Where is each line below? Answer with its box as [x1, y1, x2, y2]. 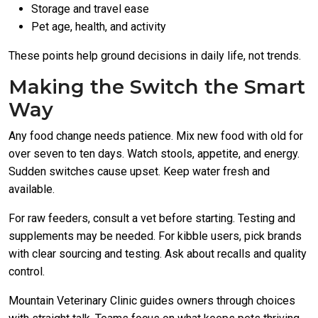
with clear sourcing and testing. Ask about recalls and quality [9, 247, 307, 261]
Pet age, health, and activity [31, 20, 166, 33]
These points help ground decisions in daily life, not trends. [9, 49, 301, 62]
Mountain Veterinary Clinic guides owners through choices [9, 294, 295, 307]
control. [9, 265, 45, 278]
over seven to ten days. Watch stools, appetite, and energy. [9, 147, 300, 160]
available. [9, 182, 55, 196]
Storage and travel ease [31, 2, 149, 16]
